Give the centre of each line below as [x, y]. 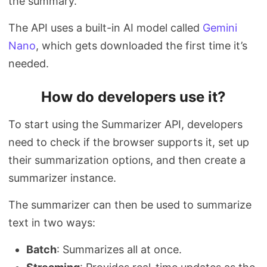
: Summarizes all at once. [119, 249]
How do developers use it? [133, 97]
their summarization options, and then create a [127, 160]
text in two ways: [52, 223]
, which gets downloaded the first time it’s [142, 46]
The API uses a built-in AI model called [105, 28]
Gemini [220, 28]
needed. [29, 63]
